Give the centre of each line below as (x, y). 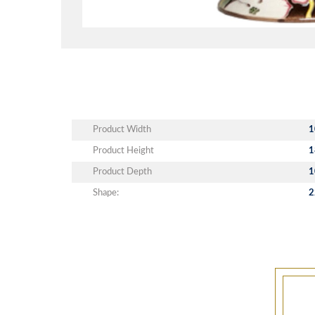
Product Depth (122, 172)
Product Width (122, 129)
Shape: (106, 193)
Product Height (123, 150)
